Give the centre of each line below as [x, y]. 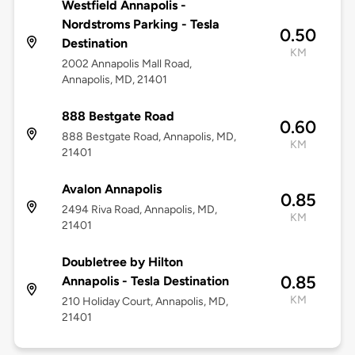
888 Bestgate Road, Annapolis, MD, [149, 137]
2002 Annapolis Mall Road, [126, 64]
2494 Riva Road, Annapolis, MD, [139, 210]
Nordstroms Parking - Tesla [140, 25]
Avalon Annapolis [111, 189]
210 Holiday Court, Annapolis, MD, [145, 302]
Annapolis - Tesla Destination [145, 281]
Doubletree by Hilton [122, 262]
